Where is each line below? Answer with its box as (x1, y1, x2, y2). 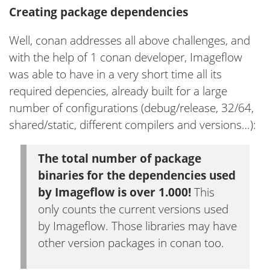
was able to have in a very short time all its (9, 66, 222, 82)
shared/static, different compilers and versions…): (9, 116, 256, 133)
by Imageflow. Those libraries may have (38, 218, 237, 234)
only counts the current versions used (38, 201, 228, 218)
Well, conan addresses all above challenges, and (9, 32, 250, 48)
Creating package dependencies (9, 4, 188, 20)
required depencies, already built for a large (9, 83, 227, 99)
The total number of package (38, 151, 201, 167)
